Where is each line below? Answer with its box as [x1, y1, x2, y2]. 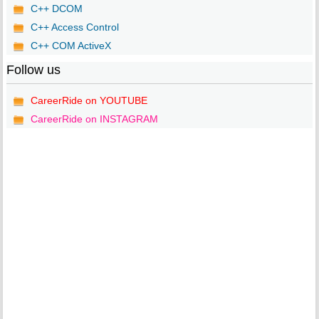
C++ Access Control [30, 21, 119, 33]
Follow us [6, 63, 61, 78]
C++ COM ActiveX [30, 40, 111, 52]
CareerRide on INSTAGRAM [30, 113, 158, 125]
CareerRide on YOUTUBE [30, 95, 147, 107]
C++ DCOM [30, 3, 83, 15]
